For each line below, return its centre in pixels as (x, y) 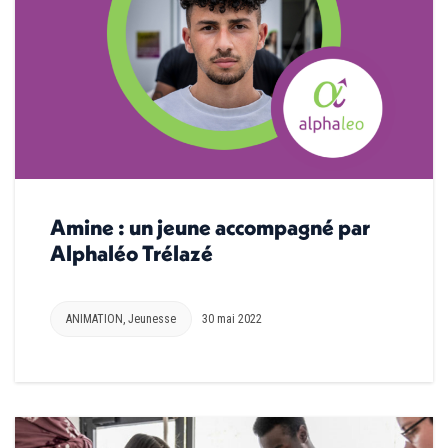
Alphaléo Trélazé (131, 253)
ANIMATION (94, 319)
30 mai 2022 (232, 319)
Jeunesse (152, 319)
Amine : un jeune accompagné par (210, 227)
